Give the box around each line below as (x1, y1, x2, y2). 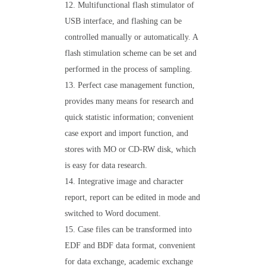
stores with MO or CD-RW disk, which (65, 145, 196, 154)
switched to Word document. (65, 209, 161, 218)
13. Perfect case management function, (65, 81, 195, 90)
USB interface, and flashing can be (65, 17, 182, 26)
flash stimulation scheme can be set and (65, 49, 197, 58)
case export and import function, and (65, 129, 188, 138)
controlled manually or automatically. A (65, 33, 198, 42)
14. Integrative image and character (65, 177, 183, 186)
